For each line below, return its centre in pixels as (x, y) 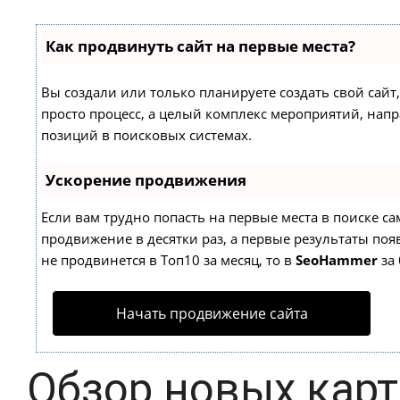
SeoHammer (337, 259)
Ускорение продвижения (146, 179)
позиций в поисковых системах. (146, 134)
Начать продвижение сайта (212, 313)
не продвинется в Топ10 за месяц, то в (168, 259)
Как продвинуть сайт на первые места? (200, 46)
